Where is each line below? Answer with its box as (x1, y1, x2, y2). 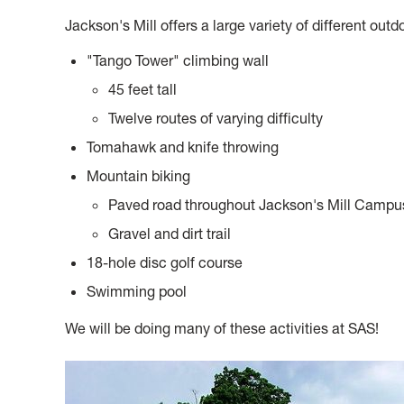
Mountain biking (87, 167, 190, 186)
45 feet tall (108, 80, 177, 99)
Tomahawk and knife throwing (87, 138, 279, 157)
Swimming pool (87, 282, 187, 301)
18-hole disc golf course (87, 253, 243, 272)
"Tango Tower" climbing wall (87, 51, 269, 70)
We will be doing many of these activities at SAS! (65, 319, 379, 338)
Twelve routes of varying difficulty (108, 109, 323, 128)
